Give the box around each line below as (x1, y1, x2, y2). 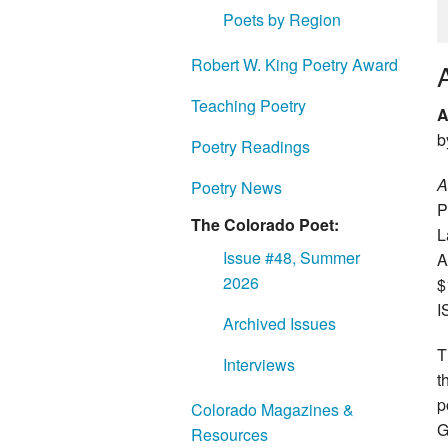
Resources (191, 423, 268, 446)
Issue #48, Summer (223, 246, 360, 269)
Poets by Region (223, 8, 341, 31)
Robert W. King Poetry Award (191, 53, 398, 76)
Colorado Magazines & (191, 398, 354, 421)
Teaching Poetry (191, 94, 306, 117)
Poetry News (191, 176, 282, 199)
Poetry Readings (191, 135, 310, 158)
